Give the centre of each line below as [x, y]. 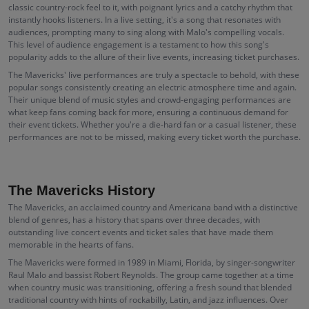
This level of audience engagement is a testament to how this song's [139, 44]
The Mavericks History [82, 190]
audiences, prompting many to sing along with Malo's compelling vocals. [146, 32]
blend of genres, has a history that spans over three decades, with [134, 220]
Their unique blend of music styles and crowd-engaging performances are [150, 100]
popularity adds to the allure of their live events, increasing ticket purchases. [154, 57]
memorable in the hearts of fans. [71, 245]
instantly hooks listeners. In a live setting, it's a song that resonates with [144, 20]
